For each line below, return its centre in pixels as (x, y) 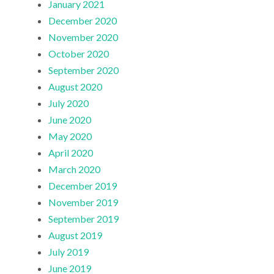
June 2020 (70, 120)
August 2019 (76, 235)
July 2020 (69, 103)
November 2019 (83, 202)
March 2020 (75, 169)
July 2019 (69, 252)
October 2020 (79, 54)
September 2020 (84, 70)
